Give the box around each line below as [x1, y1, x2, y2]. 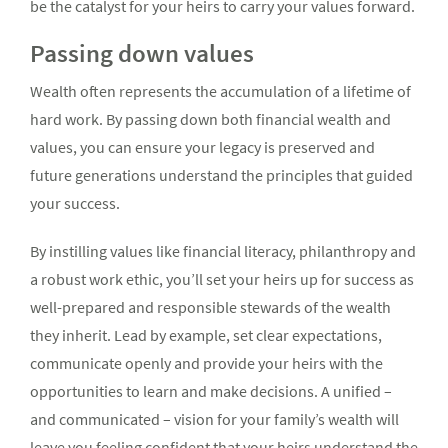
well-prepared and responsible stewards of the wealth [30, 297, 391, 318]
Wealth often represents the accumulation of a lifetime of [30, 81, 411, 102]
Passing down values [30, 37, 254, 70]
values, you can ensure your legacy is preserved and [30, 137, 375, 158]
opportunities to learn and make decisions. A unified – [30, 381, 392, 402]
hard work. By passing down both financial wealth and [30, 109, 391, 130]
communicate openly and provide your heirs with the [30, 353, 383, 374]
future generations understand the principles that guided [30, 165, 413, 186]
